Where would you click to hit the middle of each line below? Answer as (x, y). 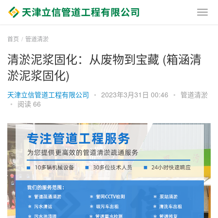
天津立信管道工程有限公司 (48, 94)
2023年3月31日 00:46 (136, 94)
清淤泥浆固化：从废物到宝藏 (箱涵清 (104, 59)
